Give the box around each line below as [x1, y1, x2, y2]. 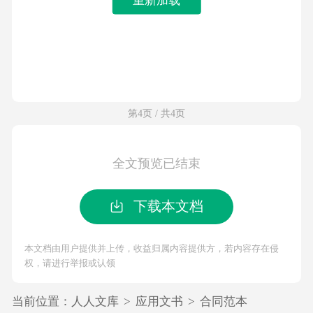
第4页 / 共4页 [128, 108, 185, 119]
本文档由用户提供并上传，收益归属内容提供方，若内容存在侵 [24, 242, 279, 254]
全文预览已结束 [112, 156, 201, 171]
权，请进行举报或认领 [24, 257, 115, 268]
